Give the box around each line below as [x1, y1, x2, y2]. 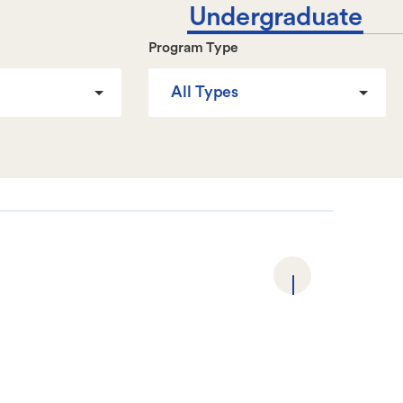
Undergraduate [189, 4, 363, 31]
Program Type [148, 40, 238, 56]
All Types [171, 85, 239, 101]
